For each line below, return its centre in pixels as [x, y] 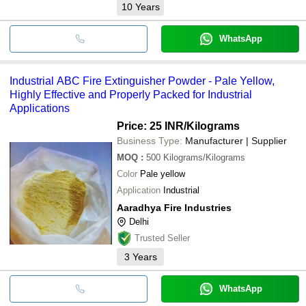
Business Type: [150, 140]
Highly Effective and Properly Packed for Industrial [131, 94]
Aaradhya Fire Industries [174, 207]
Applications [40, 108]
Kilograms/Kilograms [204, 157]
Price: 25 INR [150, 126]
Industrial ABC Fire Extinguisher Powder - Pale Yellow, [142, 81]
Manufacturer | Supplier [236, 140]
